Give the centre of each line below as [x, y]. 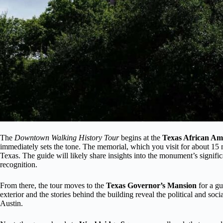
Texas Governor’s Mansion [151, 185]
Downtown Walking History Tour [67, 137]
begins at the [141, 137]
